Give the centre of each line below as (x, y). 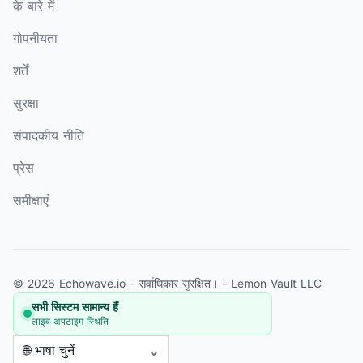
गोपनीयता (35, 38)
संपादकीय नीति (49, 135)
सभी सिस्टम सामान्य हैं (75, 306)
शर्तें (21, 70)
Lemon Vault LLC (276, 283)
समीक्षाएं (31, 200)
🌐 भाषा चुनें (49, 350)
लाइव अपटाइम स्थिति (70, 321)
